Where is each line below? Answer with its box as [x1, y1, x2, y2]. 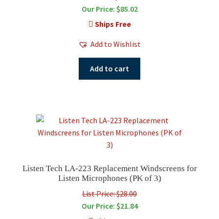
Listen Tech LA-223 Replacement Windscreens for [22, 164, 197, 174]
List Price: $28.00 [82, 189, 137, 199]
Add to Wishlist [90, 39, 141, 49]
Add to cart [90, 63, 129, 73]
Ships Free [93, 19, 131, 29]
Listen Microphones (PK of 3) [58, 174, 161, 183]
